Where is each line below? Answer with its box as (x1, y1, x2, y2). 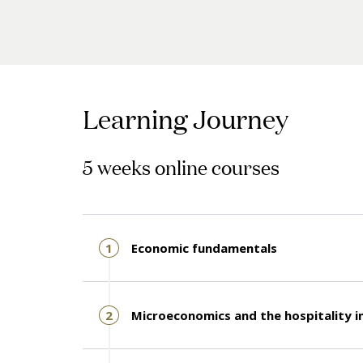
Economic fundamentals (131, 240, 277, 257)
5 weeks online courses (83, 153, 280, 181)
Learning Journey (83, 101, 288, 136)
